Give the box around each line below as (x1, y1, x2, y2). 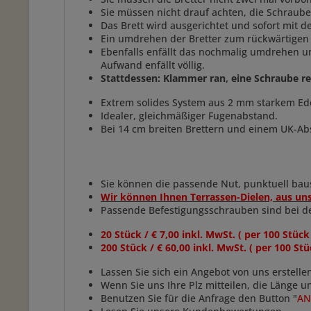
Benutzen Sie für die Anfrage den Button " (101, 292, 297, 305)
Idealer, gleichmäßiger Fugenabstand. (101, 109, 278, 122)
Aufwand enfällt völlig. (101, 58, 208, 72)
